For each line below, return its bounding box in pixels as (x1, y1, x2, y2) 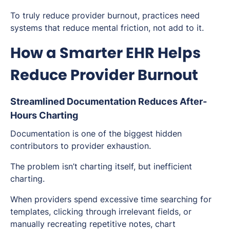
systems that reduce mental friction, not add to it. (10, 23, 204, 33)
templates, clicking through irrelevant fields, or (10, 206, 191, 217)
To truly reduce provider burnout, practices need (10, 10, 200, 21)
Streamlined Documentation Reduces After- (10, 96, 207, 107)
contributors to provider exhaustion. (10, 141, 151, 151)
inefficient (154, 161, 192, 172)
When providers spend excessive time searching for (10, 194, 212, 205)
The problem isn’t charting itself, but (10, 161, 154, 172)
